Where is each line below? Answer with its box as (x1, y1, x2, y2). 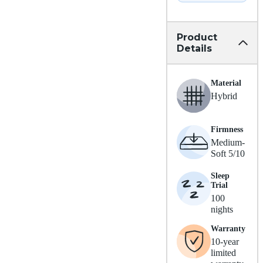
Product (177, 32, 217, 43)
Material (211, 79, 241, 88)
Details (177, 43, 212, 55)
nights (211, 204, 233, 215)
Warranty (211, 224, 245, 234)
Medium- (211, 137, 245, 148)
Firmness (211, 125, 243, 134)
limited (211, 248, 236, 258)
